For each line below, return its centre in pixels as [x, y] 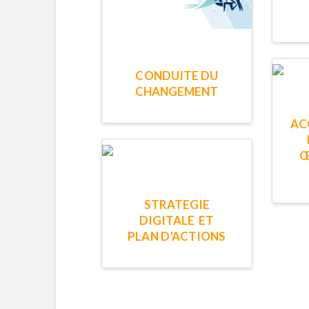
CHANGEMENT [177, 91]
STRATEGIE [177, 205]
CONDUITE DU [177, 75]
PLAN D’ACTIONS [177, 237]
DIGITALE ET [177, 221]
